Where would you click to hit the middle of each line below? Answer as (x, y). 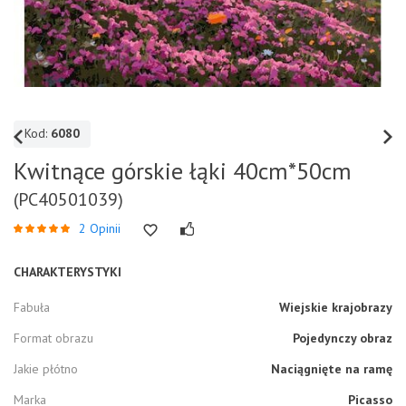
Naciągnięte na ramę (332, 369)
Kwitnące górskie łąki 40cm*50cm (183, 171)
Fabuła (32, 308)
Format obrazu (53, 338)
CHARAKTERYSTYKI (68, 272)
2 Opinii (100, 229)
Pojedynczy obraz (343, 338)
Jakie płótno (46, 369)
